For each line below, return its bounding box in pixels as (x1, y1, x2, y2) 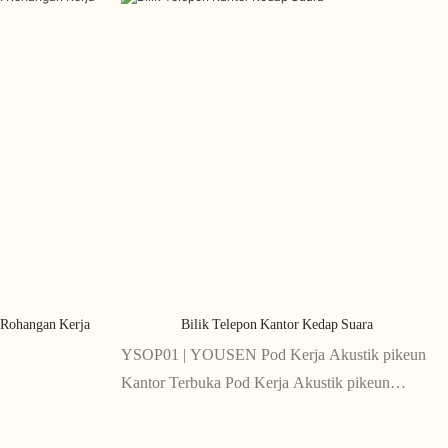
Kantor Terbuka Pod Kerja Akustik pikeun (120, 373, 390, 393)
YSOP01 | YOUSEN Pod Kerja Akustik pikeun (120, 345, 426, 365)
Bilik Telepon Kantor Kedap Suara (180, 315, 373, 332)
